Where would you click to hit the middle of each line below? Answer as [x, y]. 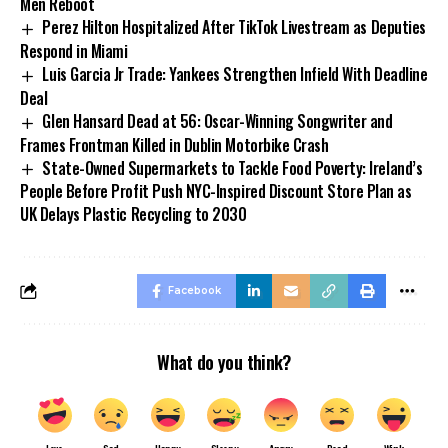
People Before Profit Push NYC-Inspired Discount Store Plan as [216, 191]
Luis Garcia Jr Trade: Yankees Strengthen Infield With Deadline [235, 73]
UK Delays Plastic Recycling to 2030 [133, 214]
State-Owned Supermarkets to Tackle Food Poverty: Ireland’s [232, 167]
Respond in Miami [74, 50]
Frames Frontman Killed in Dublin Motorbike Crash [174, 144]
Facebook [194, 291]
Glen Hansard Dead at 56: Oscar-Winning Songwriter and [217, 120]
